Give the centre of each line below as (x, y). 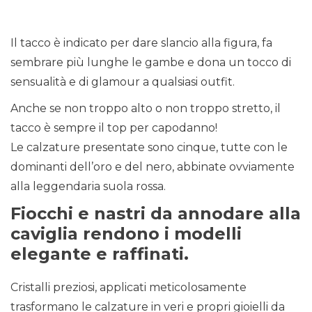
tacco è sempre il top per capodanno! (114, 128)
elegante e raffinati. (100, 254)
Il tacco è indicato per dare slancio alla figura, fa (141, 43)
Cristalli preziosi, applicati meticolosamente (128, 288)
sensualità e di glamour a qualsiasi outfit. (123, 82)
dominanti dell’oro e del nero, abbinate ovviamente (153, 167)
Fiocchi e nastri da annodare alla (156, 214)
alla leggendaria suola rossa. (88, 187)
